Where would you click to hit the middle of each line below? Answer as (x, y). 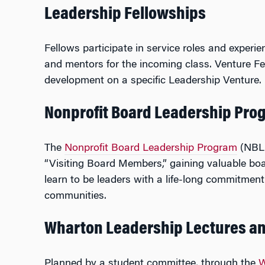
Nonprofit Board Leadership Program (151, 148)
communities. (75, 196)
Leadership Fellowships (125, 15)
